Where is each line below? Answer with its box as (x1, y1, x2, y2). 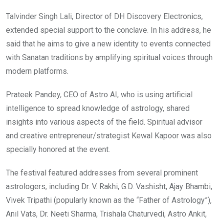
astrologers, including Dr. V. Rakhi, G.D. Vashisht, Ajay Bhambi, (6, 182, 212, 192)
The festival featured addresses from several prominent (6, 168, 198, 178)
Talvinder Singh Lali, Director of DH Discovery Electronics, (6, 12, 203, 22)
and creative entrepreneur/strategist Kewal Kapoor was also (6, 131, 212, 141)
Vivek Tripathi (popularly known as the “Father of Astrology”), (6, 196, 212, 205)
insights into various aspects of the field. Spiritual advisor (6, 117, 202, 127)
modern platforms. (6, 66, 68, 76)
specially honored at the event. (6, 145, 110, 154)
